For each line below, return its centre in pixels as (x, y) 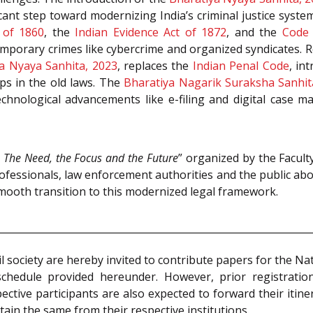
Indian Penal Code (241, 65)
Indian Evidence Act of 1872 (151, 32)
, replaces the (155, 65)
